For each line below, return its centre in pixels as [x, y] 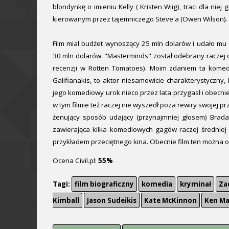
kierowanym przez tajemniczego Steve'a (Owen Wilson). [140, 19]
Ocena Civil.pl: [75, 160]
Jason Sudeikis [112, 201]
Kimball [66, 201]
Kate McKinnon [170, 201]
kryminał [196, 184]
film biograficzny [104, 184]
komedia [157, 184]
